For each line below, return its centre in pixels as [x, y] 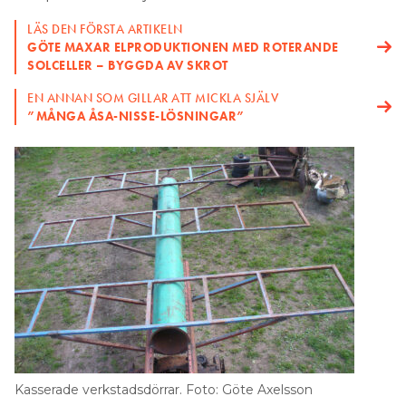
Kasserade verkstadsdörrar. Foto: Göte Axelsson [164, 390]
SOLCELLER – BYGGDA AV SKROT [128, 66]
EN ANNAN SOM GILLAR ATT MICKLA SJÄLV [153, 98]
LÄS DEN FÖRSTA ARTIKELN [105, 29]
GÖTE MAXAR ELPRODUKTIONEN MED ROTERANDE [183, 48]
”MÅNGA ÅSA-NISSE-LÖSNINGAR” [136, 116]
